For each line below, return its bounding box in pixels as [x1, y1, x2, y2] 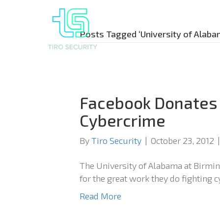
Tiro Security [91, 135, 141, 146]
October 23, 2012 [151, 135, 214, 146]
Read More [80, 191, 121, 202]
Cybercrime [80, 110, 165, 131]
